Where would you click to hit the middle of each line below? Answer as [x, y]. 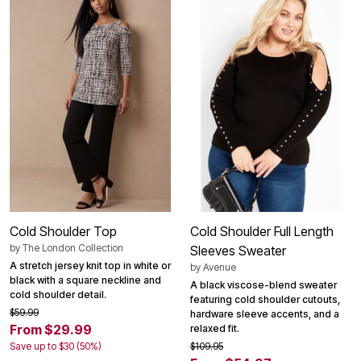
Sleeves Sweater [238, 251]
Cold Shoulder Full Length [262, 232]
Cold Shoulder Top [63, 232]
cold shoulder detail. [58, 295]
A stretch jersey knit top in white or [90, 266]
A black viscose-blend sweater [263, 285]
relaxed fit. [215, 329]
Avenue [220, 268]
